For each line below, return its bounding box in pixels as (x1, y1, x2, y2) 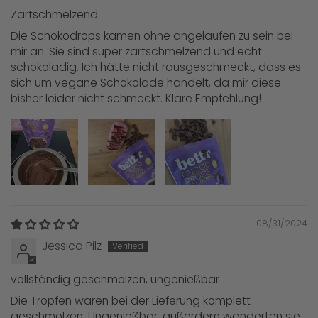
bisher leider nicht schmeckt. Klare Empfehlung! (11, 90, 261, 107)
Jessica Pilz (42, 238, 102, 255)
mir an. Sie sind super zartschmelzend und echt (11, 43, 262, 60)
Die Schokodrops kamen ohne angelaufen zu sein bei (11, 28, 293, 45)
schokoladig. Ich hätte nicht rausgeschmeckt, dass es (11, 59, 301, 76)
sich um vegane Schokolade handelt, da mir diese (11, 75, 281, 92)
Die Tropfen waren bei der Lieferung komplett (11, 292, 251, 309)
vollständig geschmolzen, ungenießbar (11, 271, 219, 288)
